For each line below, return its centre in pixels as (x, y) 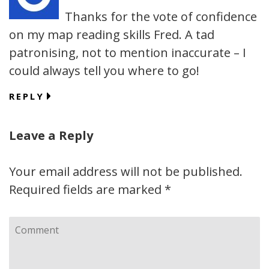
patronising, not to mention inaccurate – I (128, 52)
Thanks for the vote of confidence (161, 16)
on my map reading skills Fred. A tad (112, 34)
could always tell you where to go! (104, 70)
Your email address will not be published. (126, 171)
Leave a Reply (51, 135)
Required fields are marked (87, 189)
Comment (37, 225)
